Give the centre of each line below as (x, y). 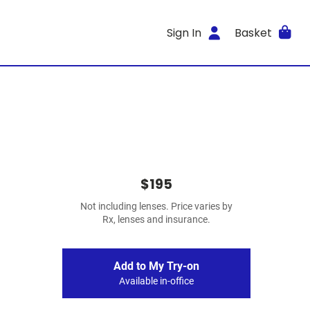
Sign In (184, 33)
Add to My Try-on (156, 266)
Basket (253, 33)
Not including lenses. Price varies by (156, 207)
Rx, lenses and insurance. (156, 220)
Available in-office (156, 281)
